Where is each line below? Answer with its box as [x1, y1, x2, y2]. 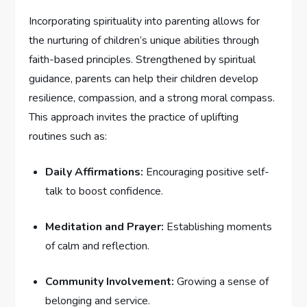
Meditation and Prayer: [45, 219, 164, 234]
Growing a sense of [174, 273, 269, 289]
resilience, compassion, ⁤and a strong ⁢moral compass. [29, 90, 275, 106]
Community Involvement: [45, 273, 175, 289]
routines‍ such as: [29, 128, 108, 144]
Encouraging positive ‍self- [143, 164, 270, 180]
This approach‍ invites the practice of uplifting [29, 109, 239, 125]
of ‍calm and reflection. [45, 238, 150, 254]
